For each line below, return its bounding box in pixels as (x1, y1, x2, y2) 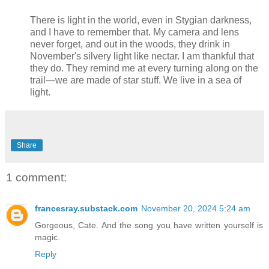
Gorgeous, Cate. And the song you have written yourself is (35, 220, 263, 231)
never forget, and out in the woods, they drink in (30, 38, 230, 49)
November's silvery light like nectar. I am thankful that (30, 50, 254, 61)
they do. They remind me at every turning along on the (30, 62, 258, 73)
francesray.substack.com (35, 204, 138, 214)
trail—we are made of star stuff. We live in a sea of (30, 74, 241, 85)
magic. (35, 232, 60, 243)
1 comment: (6, 171, 67, 184)
